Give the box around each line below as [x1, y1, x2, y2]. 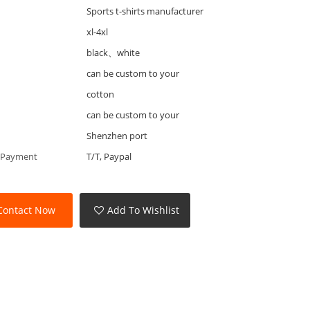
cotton [86, 87, 114, 100]
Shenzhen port [86, 129, 147, 142]
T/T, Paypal [86, 149, 131, 163]
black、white [86, 46, 140, 59]
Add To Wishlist [107, 203, 180, 217]
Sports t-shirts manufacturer [86, 4, 203, 17]
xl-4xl [86, 25, 108, 38]
